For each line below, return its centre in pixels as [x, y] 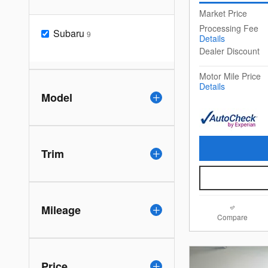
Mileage [61, 210]
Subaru [69, 33]
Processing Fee [229, 28]
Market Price [223, 13]
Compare [232, 217]
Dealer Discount [229, 51]
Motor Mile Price [230, 76]
